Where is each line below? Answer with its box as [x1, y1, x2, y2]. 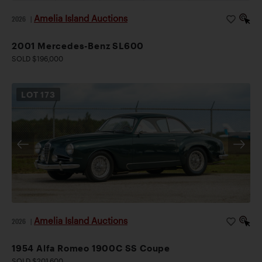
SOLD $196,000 [12, 54, 63, 63]
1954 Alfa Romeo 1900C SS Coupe [12, 243, 170, 254]
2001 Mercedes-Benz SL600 [12, 40, 144, 51]
